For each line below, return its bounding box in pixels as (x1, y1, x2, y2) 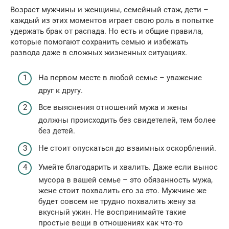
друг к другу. (38, 85, 83, 95)
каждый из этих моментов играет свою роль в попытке (10, 16, 214, 26)
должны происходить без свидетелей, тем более (38, 116, 216, 125)
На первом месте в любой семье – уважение (38, 73, 202, 82)
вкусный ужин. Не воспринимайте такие (38, 208, 186, 217)
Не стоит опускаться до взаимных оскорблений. (38, 143, 216, 153)
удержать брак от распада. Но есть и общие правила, (10, 27, 203, 36)
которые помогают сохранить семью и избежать (10, 37, 188, 47)
